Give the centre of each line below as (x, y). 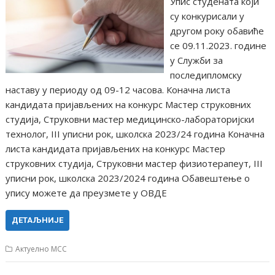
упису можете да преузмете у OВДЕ (89, 193)
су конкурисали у (207, 16)
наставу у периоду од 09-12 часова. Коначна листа (118, 90)
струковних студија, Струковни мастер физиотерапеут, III (134, 163)
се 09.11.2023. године (218, 45)
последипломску (206, 75)
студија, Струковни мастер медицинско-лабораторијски (130, 119)
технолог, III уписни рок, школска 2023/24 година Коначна (135, 134)
